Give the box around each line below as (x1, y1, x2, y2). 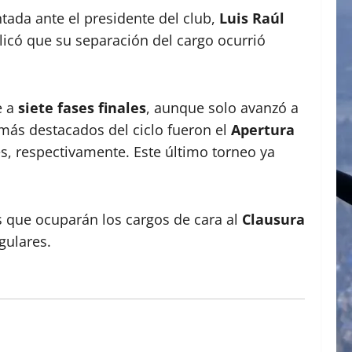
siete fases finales (18, 97, 146, 117)
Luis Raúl (219, 8, 284, 27)
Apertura (231, 119, 295, 139)
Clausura (242, 209, 305, 229)
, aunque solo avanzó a (146, 97, 299, 117)
